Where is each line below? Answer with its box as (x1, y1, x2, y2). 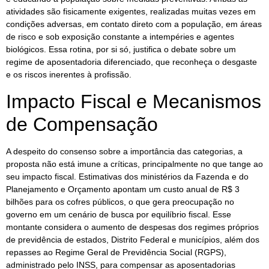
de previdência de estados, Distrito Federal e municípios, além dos (6, 234, 259, 244)
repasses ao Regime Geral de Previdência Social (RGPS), (6, 247, 226, 257)
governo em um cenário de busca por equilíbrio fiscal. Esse (6, 209, 231, 219)
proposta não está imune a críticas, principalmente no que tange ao (6, 159, 263, 169)
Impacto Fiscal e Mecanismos (6, 90, 261, 112)
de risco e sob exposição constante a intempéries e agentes (6, 32, 234, 42)
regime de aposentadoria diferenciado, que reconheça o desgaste (6, 57, 257, 67)
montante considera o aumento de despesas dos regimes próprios (6, 222, 259, 232)
